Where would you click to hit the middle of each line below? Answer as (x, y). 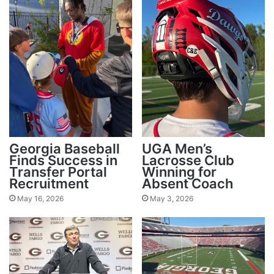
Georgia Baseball (65, 148)
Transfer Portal (58, 172)
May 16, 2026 (40, 198)
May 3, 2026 (172, 198)
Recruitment (49, 183)
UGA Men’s (177, 148)
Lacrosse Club (188, 160)
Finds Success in (63, 160)
